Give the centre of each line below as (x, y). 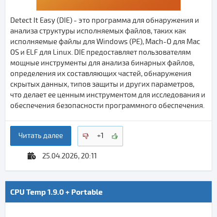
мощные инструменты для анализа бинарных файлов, (102, 63)
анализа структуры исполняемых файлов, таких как (98, 31)
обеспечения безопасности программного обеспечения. (107, 105)
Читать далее (41, 136)
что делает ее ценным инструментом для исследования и (108, 95)
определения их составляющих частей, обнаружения (101, 73)
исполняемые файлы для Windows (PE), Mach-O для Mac (105, 41)
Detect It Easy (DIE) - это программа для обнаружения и (105, 20)
